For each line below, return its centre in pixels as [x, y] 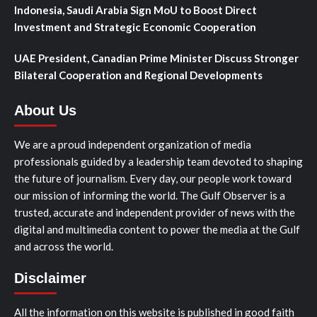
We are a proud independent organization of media [133, 144]
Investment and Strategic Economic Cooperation [135, 27]
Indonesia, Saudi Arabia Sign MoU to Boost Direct [136, 10]
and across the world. [64, 246]
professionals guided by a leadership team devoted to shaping [158, 161]
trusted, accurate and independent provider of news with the [155, 212]
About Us [45, 110]
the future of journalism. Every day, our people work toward [153, 178]
